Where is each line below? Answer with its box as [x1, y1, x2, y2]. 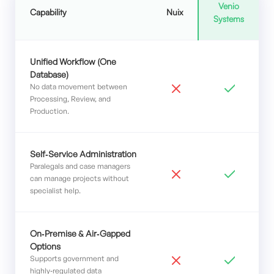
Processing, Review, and [30, 94, 111, 103]
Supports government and [30, 254, 119, 263]
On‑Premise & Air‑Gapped [30, 228, 130, 239]
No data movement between [30, 82, 127, 91]
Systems [213, 13, 244, 24]
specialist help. [30, 186, 81, 195]
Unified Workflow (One [30, 56, 116, 67]
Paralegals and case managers [30, 161, 130, 171]
